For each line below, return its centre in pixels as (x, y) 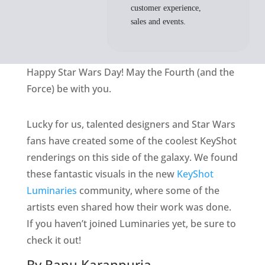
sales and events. (159, 22)
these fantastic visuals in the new (101, 174)
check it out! (54, 240)
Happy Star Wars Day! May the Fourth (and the (130, 72)
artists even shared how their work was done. (129, 207)
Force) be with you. (69, 89)
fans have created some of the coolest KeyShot (131, 141)
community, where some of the (148, 190)
